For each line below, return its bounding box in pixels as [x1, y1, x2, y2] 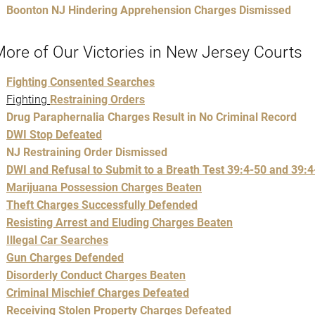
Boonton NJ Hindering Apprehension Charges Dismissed [6, 3, 291, 17]
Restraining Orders [50, 93, 145, 107]
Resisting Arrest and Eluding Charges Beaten [6, 216, 233, 230]
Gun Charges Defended [6, 251, 124, 265]
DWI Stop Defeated [6, 128, 102, 142]
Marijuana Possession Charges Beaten [6, 181, 202, 195]
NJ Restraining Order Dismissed [6, 146, 167, 160]
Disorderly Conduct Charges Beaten [6, 269, 186, 283]
